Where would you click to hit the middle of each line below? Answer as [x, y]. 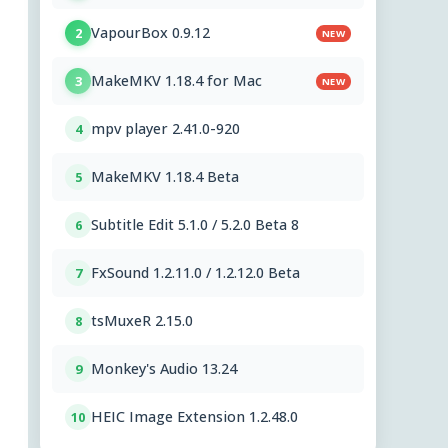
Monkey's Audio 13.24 [164, 369]
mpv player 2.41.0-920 [165, 129]
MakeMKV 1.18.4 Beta [165, 177]
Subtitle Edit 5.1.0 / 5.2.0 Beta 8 [195, 225]
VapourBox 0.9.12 [150, 33]
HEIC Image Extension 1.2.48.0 [194, 417]
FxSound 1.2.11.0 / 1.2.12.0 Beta [195, 273]
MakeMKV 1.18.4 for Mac [176, 81]
